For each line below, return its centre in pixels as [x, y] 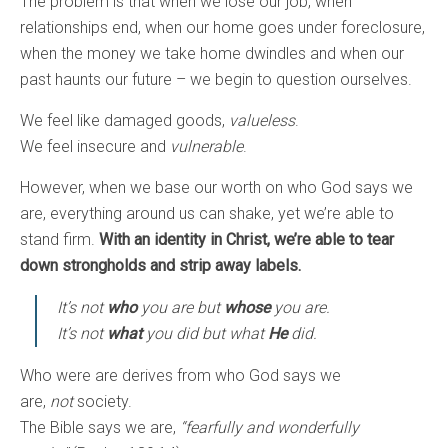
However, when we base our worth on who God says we [216, 188]
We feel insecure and [95, 147]
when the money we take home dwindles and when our [212, 54]
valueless [262, 121]
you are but [180, 308]
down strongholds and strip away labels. [160, 266]
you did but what [205, 334]
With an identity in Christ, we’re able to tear [246, 240]
